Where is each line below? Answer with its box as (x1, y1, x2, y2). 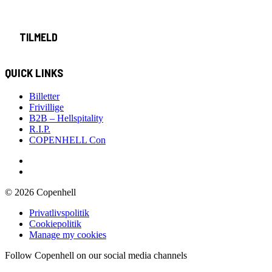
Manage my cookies (29, 229, 106, 240)
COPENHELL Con (29, 134, 106, 145)
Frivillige (29, 101, 64, 112)
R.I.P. (29, 123, 50, 134)
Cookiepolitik (29, 218, 81, 229)
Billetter (29, 90, 59, 101)
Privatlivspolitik (29, 207, 89, 218)
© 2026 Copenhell (5, 186, 76, 197)
